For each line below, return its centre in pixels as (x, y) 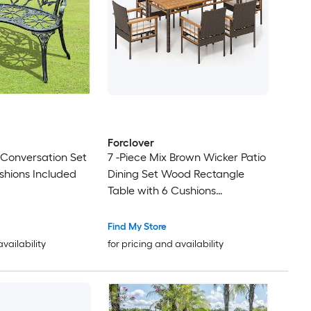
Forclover (131, 143)
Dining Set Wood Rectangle (176, 174)
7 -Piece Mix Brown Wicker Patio (186, 158)
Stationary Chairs (151, 208)
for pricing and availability (165, 244)
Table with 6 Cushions (161, 191)
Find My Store (137, 227)
